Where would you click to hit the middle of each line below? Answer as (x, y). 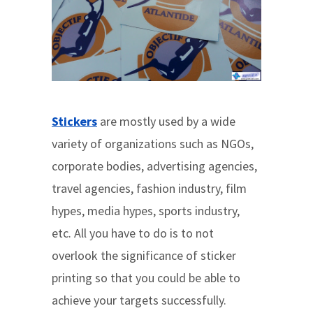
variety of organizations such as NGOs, (153, 144)
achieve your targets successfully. (139, 300)
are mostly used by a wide (166, 121)
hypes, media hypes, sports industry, (146, 211)
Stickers (74, 121)
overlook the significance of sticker (144, 255)
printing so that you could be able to (146, 278)
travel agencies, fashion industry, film (149, 188)
